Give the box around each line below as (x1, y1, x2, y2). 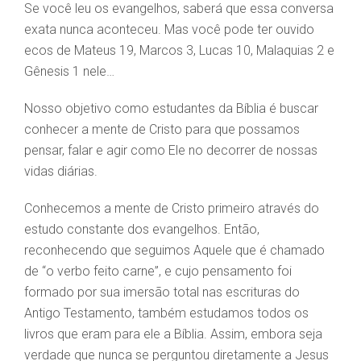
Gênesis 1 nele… (24, 64, 114, 80)
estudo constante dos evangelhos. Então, (24, 222, 259, 238)
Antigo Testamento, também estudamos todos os (24, 305, 309, 322)
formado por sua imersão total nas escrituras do (24, 284, 300, 301)
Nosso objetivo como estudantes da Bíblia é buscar (24, 101, 318, 117)
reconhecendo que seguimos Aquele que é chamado (24, 243, 325, 259)
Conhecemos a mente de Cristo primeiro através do (24, 201, 319, 217)
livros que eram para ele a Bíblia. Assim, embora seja (24, 326, 322, 342)
